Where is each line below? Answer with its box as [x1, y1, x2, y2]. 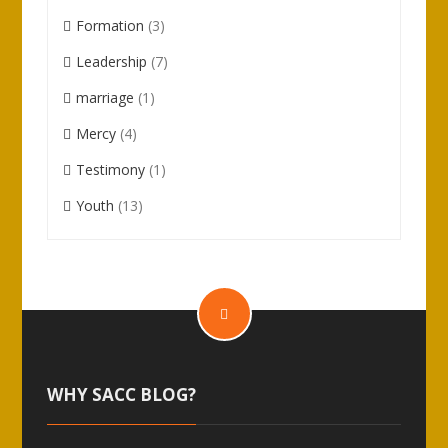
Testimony [76, 160, 146, 179]
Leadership [76, 52, 148, 71]
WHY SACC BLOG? [47, 383, 197, 406]
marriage [76, 88, 135, 107]
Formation [76, 16, 145, 35]
